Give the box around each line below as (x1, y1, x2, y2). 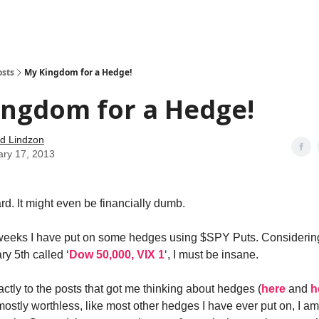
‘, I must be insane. (164, 249, 258, 261)
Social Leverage (36, 16, 100, 26)
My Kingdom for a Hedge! (24, 66, 132, 78)
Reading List (161, 16, 210, 26)
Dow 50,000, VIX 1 (69, 249, 164, 261)
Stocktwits (111, 16, 150, 26)
